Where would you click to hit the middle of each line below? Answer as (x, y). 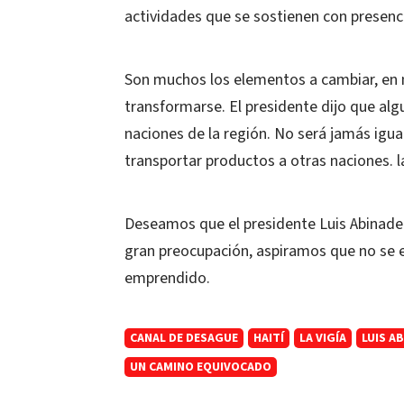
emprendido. (167, 278)
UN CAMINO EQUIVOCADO (201, 367)
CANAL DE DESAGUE (184, 338)
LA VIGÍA (323, 338)
